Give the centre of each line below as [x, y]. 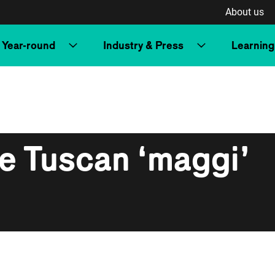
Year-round [29, 45]
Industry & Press [143, 45]
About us [245, 12]
